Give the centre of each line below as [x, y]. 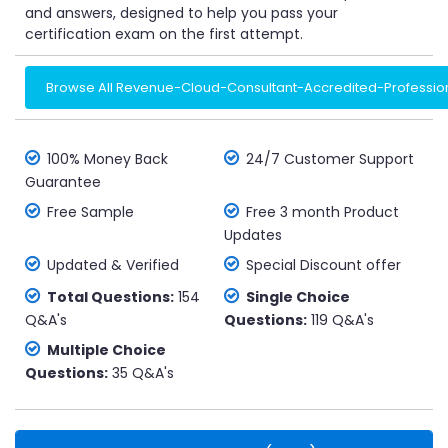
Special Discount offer [323, 265]
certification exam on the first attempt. [164, 34]
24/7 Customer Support [330, 159]
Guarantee [63, 182]
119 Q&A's [340, 320]
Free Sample [90, 212]
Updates [253, 235]
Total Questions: [110, 297]
